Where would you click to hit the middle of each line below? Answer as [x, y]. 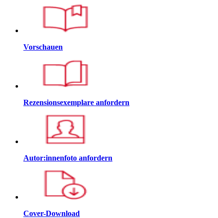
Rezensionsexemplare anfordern [76, 102]
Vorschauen [43, 47]
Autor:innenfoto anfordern [68, 158]
